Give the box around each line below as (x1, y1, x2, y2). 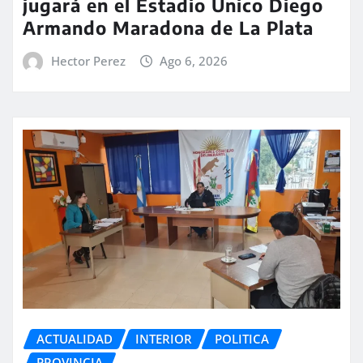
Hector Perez (50, 52, 126, 69)
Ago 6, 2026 (160, 52, 228, 69)
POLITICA (215, 330, 269, 347)
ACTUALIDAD (36, 330, 113, 347)
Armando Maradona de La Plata (23, 15, 314, 39)
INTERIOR (135, 330, 192, 347)
